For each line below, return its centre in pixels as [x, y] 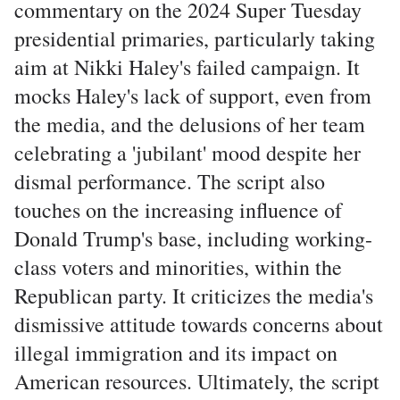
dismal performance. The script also [170, 181]
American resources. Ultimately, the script [197, 381]
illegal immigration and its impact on [176, 353]
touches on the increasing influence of [178, 210]
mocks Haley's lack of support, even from [193, 96]
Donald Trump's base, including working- [193, 238]
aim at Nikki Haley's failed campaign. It [187, 67]
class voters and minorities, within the [178, 267]
